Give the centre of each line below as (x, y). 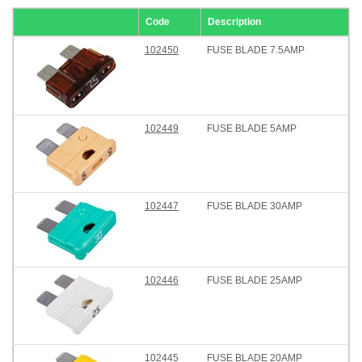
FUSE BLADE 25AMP (255, 280)
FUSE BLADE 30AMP (255, 206)
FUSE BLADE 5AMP (252, 128)
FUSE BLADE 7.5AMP (256, 50)
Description (234, 22)
